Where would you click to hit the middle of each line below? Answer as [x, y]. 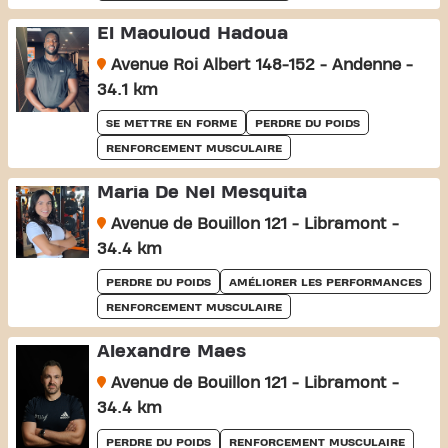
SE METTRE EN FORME [171, 122]
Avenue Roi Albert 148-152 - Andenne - [259, 64]
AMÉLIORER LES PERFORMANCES [325, 281]
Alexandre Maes [171, 351]
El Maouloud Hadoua [192, 33]
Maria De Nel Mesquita [201, 192]
